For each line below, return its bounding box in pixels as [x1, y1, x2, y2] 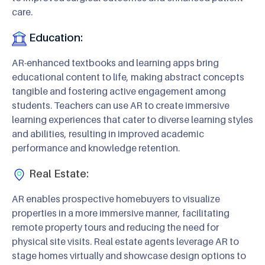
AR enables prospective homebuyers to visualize [12, 192, 220, 205]
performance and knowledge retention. [12, 141, 180, 154]
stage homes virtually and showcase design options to [12, 249, 246, 261]
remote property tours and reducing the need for [12, 221, 219, 233]
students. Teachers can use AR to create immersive [12, 99, 230, 111]
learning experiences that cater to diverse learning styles [12, 113, 253, 125]
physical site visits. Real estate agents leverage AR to [12, 235, 239, 247]
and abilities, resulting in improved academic [12, 127, 204, 140]
